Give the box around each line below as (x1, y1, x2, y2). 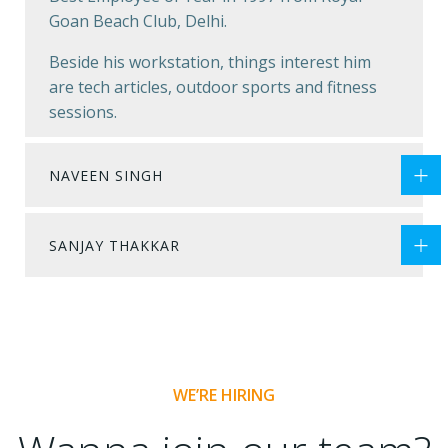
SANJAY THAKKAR (49, 235, 180, 255)
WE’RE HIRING (173, 384, 275, 406)
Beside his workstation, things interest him (49, 51, 371, 73)
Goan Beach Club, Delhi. (49, 10, 227, 32)
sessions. (49, 101, 117, 123)
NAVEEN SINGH (49, 165, 163, 185)
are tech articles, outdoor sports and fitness (49, 76, 377, 98)
